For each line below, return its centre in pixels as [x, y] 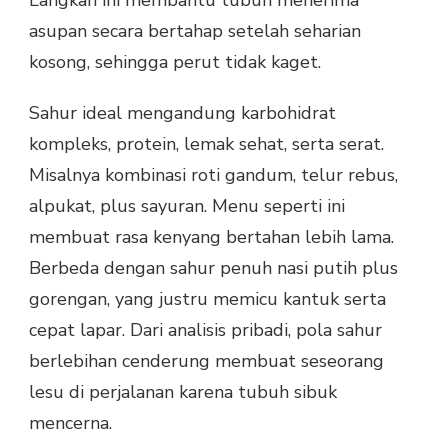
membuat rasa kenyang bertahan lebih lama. [211, 236]
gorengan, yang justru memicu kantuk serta [207, 298]
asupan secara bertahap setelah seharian [195, 30]
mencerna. [70, 422]
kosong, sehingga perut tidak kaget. [175, 61]
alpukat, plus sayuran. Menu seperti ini [187, 205]
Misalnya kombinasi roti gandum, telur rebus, [213, 174]
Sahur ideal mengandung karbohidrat [182, 112]
